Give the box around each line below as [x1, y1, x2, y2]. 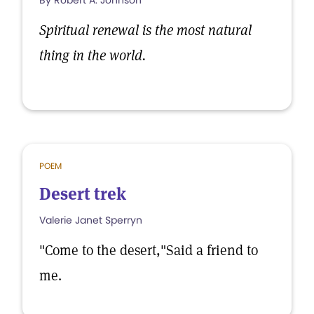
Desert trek [39, 183, 126, 205]
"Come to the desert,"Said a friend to [39, 241, 258, 259]
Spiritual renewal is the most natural [39, 21, 252, 39]
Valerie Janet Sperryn [39, 213, 142, 227]
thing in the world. [39, 46, 146, 64]
